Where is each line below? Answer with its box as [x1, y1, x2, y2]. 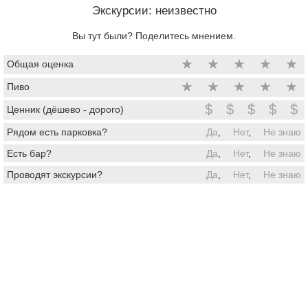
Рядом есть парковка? [7, 126, 107, 137]
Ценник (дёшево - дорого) [7, 103, 124, 115]
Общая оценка [7, 58, 74, 69]
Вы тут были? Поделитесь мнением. [72, 30, 236, 41]
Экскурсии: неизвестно [91, 3, 217, 17]
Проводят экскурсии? [7, 168, 102, 180]
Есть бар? [7, 147, 52, 159]
